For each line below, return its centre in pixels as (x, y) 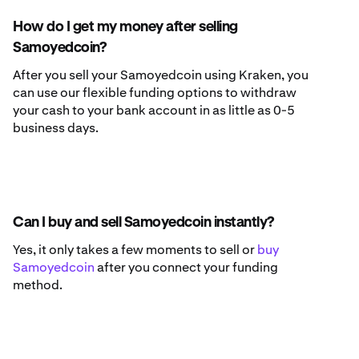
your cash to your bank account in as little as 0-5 (154, 111)
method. (38, 285)
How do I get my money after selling (125, 28)
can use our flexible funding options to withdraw (155, 93)
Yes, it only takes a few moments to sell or (135, 250)
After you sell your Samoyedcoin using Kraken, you (161, 75)
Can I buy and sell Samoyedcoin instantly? (143, 223)
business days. (56, 128)
